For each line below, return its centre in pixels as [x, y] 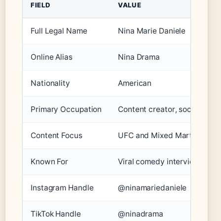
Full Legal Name [59, 31]
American [135, 83]
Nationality [50, 83]
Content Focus [56, 136]
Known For [50, 162]
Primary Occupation [66, 110]
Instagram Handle [62, 188]
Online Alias [52, 57]
